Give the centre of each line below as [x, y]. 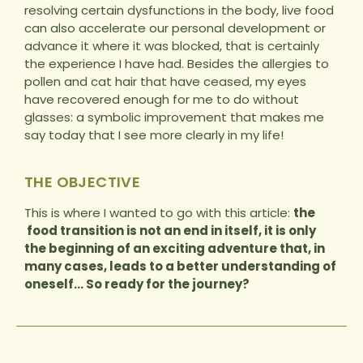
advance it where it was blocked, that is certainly [172, 46]
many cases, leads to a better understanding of [180, 267]
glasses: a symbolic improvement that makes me [174, 117]
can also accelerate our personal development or [175, 28]
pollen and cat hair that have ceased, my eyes [165, 82]
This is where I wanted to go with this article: [159, 213]
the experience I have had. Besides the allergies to [177, 64]
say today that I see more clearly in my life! [154, 135]
